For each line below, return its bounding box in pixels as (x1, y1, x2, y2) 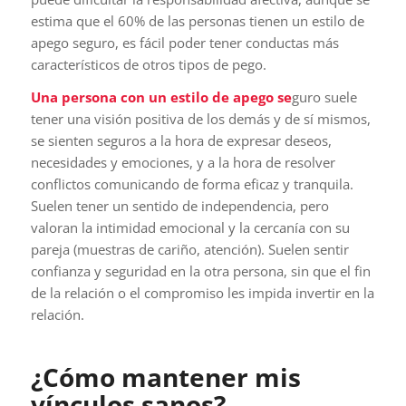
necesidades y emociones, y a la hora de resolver (30, 153, 335, 172)
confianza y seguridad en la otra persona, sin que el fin (30, 262, 371, 281)
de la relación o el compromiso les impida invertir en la (30, 284, 374, 303)
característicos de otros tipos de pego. (30, 54, 266, 73)
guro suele (291, 88, 357, 107)
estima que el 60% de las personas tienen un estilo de (30, 11, 364, 30)
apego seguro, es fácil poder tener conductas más (30, 33, 339, 52)
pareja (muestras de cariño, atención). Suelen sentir (30, 240, 349, 259)
